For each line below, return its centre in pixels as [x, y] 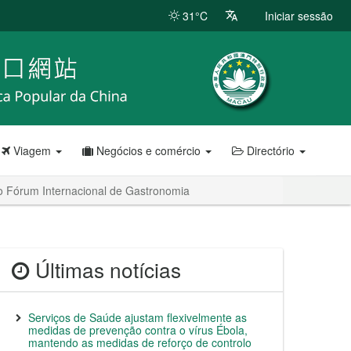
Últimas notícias [105, 270]
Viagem [32, 150]
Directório [271, 150]
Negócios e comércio [148, 150]
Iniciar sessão [299, 16]
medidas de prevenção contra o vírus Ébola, [138, 330]
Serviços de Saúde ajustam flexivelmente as [138, 317]
